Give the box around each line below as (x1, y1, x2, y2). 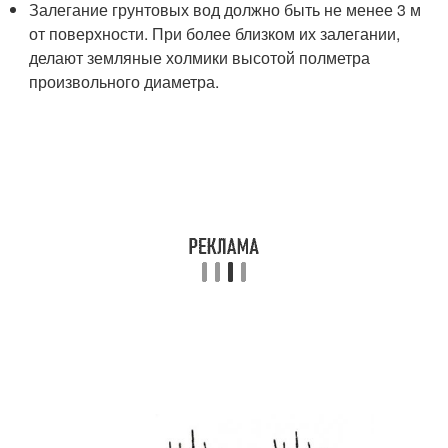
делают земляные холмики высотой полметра (29, 46, 371, 69)
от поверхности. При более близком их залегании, (29, 22, 401, 45)
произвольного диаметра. (29, 70, 220, 93)
